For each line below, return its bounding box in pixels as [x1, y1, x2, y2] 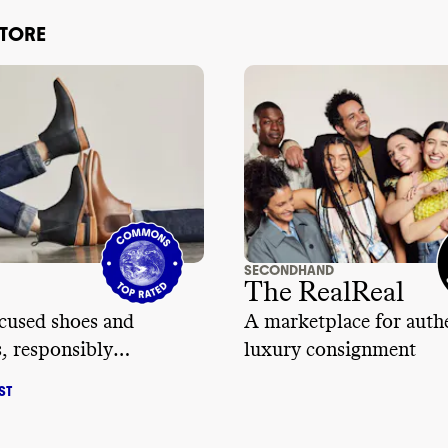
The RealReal [244, 278, 404, 307]
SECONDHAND [244, 261, 334, 279]
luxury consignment [244, 339, 416, 360]
